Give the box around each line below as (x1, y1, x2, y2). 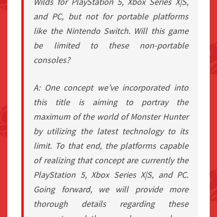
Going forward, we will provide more (33, 184, 188, 195)
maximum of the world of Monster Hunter (33, 111, 188, 123)
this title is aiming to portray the (33, 96, 188, 108)
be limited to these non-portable (33, 40, 188, 51)
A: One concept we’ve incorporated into (33, 82, 188, 93)
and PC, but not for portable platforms (33, 11, 188, 22)
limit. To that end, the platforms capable (33, 140, 188, 152)
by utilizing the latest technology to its (33, 125, 188, 137)
